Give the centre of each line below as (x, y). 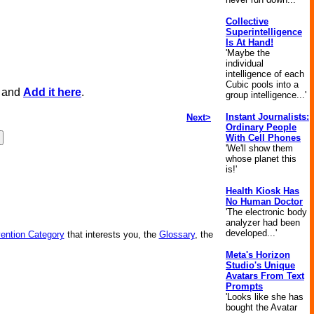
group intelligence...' (266, 95)
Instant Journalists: (267, 117)
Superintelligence (264, 32)
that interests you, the (111, 234)
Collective (247, 21)
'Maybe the (248, 53)
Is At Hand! (250, 42)
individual (245, 63)
